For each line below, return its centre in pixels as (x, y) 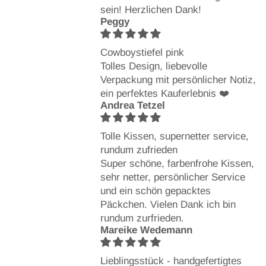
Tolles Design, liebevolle (153, 66)
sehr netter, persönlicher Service (172, 177)
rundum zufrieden (139, 150)
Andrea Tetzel (132, 105)
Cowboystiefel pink (142, 52)
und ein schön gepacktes (155, 191)
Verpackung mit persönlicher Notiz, (178, 80)
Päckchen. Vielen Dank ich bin (168, 204)
